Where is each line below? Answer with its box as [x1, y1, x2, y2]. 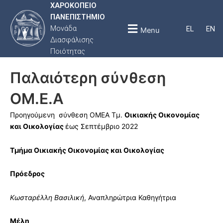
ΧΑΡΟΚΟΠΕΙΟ [50, 1, 97, 10]
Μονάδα [50, 24, 77, 33]
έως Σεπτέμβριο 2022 [65, 122, 138, 130]
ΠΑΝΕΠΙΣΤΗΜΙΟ [50, 12, 105, 21]
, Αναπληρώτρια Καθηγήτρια [84, 193, 176, 202]
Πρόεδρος [10, 169, 45, 178]
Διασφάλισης [50, 35, 94, 44]
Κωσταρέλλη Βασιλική [10, 193, 84, 202]
